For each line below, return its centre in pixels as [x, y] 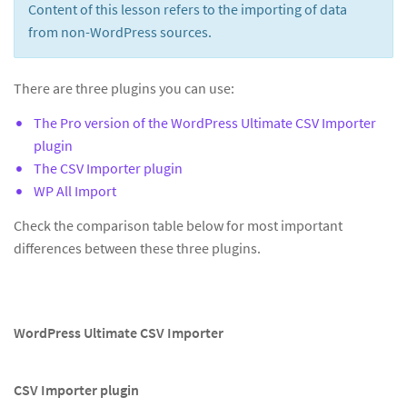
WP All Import [75, 191]
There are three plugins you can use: [124, 88]
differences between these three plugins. [137, 248]
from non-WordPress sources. [120, 32]
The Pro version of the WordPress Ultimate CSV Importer [205, 123]
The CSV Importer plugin [108, 168]
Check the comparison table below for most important [178, 225]
